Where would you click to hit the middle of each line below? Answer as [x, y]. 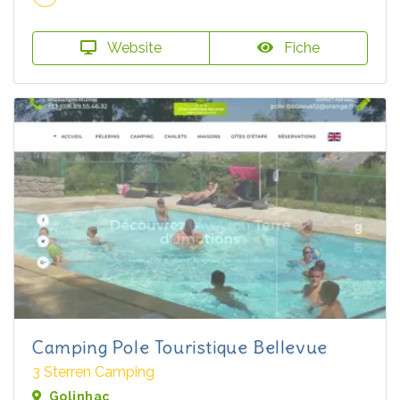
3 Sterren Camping [93, 371]
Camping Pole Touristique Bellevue [180, 346]
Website [133, 47]
